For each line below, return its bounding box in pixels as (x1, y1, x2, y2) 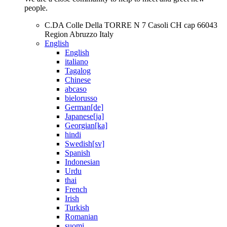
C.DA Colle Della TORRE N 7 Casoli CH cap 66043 (45, 21, 217, 29)
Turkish (65, 203, 89, 212)
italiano (65, 57, 88, 66)
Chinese (65, 75, 91, 84)
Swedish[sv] (65, 139, 104, 148)
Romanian (65, 212, 98, 221)
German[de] (65, 103, 103, 111)
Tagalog (65, 66, 91, 75)
